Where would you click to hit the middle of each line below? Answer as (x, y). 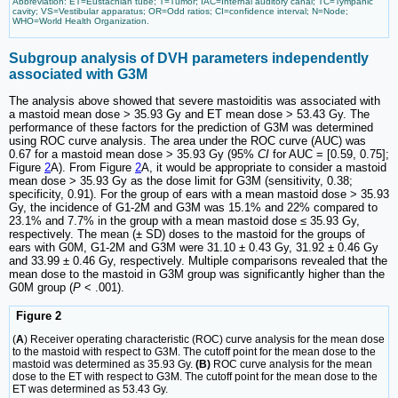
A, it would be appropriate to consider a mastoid (264, 167)
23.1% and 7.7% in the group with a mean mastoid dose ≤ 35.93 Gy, (184, 220)
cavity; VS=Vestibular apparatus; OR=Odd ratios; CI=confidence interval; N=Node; (180, 11)
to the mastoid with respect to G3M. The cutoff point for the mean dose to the (194, 352)
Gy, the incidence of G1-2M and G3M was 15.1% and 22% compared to (193, 207)
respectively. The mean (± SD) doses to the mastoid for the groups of (187, 234)
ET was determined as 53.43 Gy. (90, 390)
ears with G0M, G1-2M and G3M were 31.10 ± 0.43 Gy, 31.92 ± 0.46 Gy (194, 247)
